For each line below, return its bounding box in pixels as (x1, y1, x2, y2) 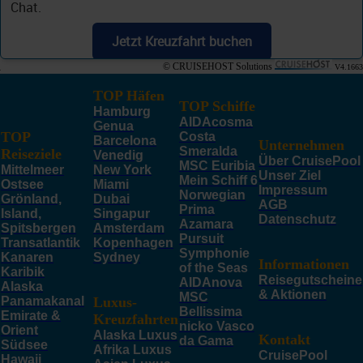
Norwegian (179, 187, 246, 202)
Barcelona (93, 133, 156, 147)
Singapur (93, 206, 150, 220)
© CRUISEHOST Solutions (163, 60, 275, 72)
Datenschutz (258, 211, 336, 226)
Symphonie (179, 246, 250, 260)
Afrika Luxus (93, 342, 172, 357)
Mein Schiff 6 (179, 173, 258, 187)
